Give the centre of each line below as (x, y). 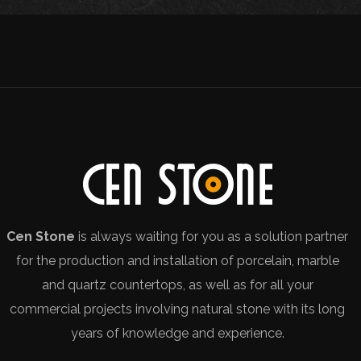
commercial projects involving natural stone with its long (178, 309)
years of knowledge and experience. (177, 333)
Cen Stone (41, 237)
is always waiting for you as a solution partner (212, 237)
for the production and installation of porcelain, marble (177, 261)
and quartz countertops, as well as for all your (177, 285)
